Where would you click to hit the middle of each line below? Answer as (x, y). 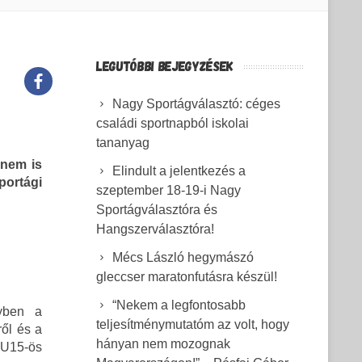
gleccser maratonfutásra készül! (187, 277)
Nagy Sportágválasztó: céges (196, 104)
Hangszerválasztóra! (155, 229)
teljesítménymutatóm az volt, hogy (193, 324)
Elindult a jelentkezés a (179, 171)
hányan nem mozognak (163, 344)
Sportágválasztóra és (157, 210)
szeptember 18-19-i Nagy (168, 190)
